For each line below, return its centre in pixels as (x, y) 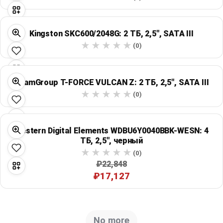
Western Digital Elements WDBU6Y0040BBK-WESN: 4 (111, 131)
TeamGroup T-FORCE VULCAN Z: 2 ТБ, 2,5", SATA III (111, 82)
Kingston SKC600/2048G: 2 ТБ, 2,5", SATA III (111, 33)
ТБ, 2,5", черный (111, 141)
